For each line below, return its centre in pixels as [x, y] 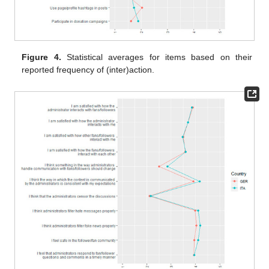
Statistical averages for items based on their [156, 57]
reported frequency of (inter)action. [88, 70]
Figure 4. [41, 57]
